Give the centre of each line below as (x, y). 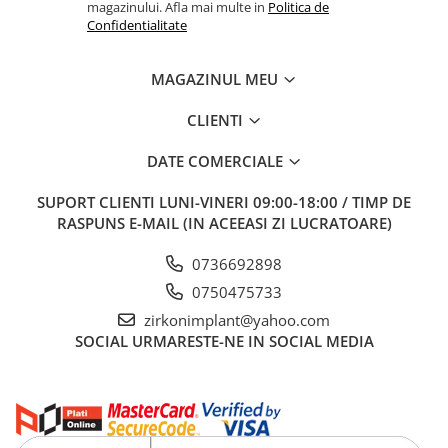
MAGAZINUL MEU (216, 78)
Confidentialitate (137, 24)
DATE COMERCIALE (216, 160)
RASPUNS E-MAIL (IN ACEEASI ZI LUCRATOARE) (224, 222)
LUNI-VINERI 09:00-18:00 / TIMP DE (285, 201)
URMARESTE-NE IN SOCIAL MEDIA (252, 340)
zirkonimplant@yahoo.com (235, 319)
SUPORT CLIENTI (98, 201)
